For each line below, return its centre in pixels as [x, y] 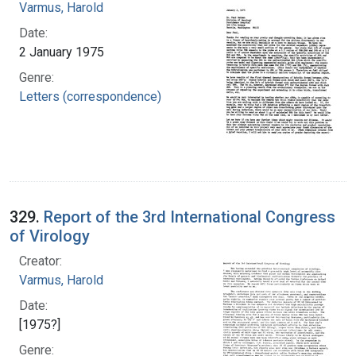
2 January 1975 [62, 52]
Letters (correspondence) [90, 96]
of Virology [50, 236]
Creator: [41, 261]
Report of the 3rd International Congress [190, 217]
